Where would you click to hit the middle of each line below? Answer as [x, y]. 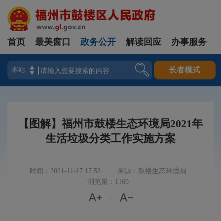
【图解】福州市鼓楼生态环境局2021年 [110, 124]
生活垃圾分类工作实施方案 [110, 138]
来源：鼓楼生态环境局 [152, 171]
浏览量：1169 [108, 182]
